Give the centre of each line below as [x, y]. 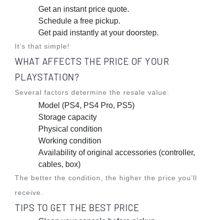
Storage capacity [68, 117]
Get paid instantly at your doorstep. [98, 33]
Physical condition [70, 129]
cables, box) [59, 164]
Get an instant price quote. [84, 9]
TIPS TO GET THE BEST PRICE [77, 207]
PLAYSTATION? [47, 77]
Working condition [70, 141]
